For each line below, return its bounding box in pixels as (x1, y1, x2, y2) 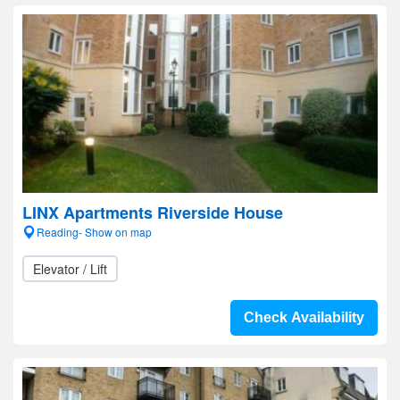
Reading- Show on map (37, 224, 152, 239)
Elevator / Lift (33, 260, 107, 278)
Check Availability (244, 310, 364, 325)
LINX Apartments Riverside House (22, 201, 283, 224)
